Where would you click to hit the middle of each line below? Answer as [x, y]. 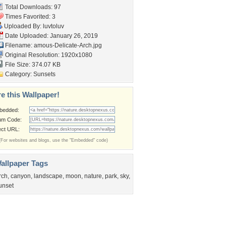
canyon [21, 176]
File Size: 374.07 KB [32, 65]
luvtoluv [53, 26]
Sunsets [44, 74]
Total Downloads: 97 [32, 7]
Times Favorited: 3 [30, 17]
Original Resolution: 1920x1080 [48, 55]
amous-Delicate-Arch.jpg [68, 45]
